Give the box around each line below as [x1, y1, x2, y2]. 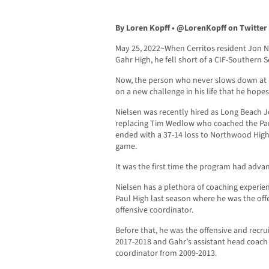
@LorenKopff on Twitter [177, 22, 267, 35]
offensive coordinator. [115, 204, 193, 217]
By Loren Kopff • [115, 22, 177, 35]
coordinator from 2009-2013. [115, 247, 217, 260]
